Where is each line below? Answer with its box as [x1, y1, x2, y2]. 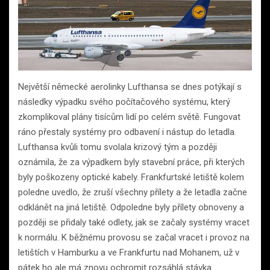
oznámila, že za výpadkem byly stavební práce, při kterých [18, 157, 245, 168]
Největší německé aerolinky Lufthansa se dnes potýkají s [18, 81, 242, 93]
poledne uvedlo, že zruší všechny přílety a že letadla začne [18, 187, 247, 198]
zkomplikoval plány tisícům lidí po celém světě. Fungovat [18, 111, 240, 123]
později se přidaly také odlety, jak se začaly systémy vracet [18, 217, 250, 228]
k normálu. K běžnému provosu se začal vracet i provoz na [18, 232, 250, 243]
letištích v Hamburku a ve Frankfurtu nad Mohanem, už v [18, 247, 239, 259]
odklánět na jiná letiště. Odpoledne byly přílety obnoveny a [18, 202, 244, 213]
